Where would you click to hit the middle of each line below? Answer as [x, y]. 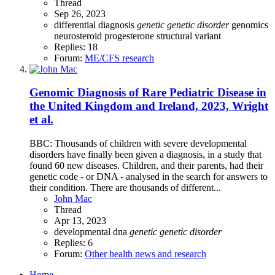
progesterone [130, 36]
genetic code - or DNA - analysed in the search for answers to [149, 177]
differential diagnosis [95, 25]
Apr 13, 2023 [80, 221]
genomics [250, 25]
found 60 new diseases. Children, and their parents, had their [146, 166]
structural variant [189, 36]
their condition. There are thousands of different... [125, 188]
